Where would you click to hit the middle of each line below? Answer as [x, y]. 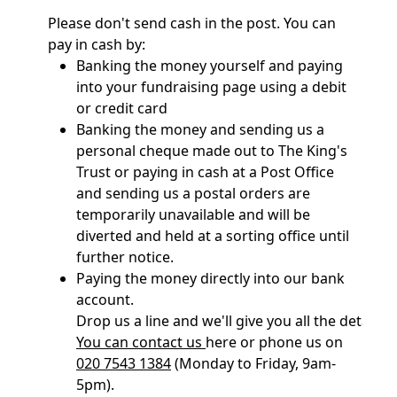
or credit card [122, 109]
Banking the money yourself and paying [210, 66]
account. [105, 300]
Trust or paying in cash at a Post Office [205, 172]
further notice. [127, 257]
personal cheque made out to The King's [212, 151]
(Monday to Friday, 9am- [253, 364]
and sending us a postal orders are [193, 194]
